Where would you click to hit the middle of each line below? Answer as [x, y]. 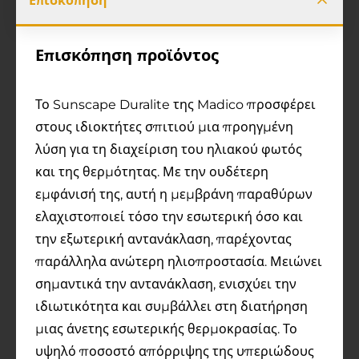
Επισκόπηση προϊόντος [127, 57]
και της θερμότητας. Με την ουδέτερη [152, 172]
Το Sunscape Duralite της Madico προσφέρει [175, 105]
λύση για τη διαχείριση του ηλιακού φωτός [169, 149]
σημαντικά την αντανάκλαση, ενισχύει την [166, 284]
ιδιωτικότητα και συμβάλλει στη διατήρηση [171, 307]
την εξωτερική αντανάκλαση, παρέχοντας [163, 239]
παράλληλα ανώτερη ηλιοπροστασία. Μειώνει [179, 262]
